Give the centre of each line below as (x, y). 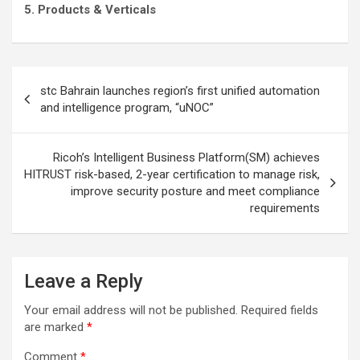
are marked (55, 327)
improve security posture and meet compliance (195, 192)
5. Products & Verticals (90, 10)
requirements (285, 209)
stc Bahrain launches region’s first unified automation (180, 91)
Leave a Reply (84, 282)
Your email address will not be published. (131, 311)
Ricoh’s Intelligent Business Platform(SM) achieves (186, 158)
